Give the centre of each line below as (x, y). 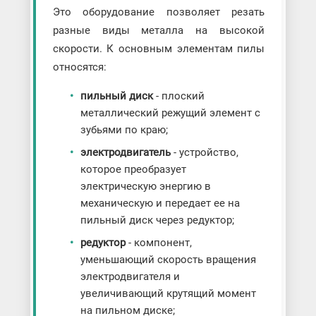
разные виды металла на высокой (159, 31)
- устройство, (204, 153)
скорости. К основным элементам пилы (159, 49)
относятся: (79, 67)
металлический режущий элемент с (170, 113)
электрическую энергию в (145, 187)
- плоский (178, 96)
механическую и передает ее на (160, 203)
